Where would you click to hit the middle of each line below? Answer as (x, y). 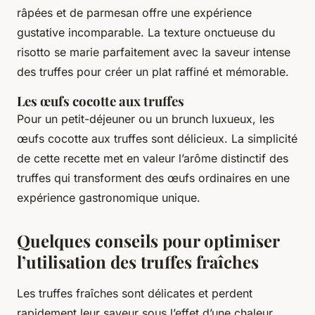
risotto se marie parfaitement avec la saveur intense (154, 52)
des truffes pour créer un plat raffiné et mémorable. (153, 71)
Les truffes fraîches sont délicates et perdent (135, 293)
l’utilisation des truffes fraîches (138, 261)
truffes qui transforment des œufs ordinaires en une (153, 178)
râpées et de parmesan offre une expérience (134, 12)
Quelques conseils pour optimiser (148, 240)
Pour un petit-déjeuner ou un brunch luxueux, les (146, 118)
